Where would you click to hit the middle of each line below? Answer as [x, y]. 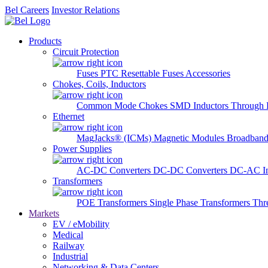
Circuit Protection [86, 52]
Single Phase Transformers [201, 202]
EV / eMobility [81, 224]
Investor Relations [86, 10]
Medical [68, 235]
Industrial [70, 256]
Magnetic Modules [190, 138]
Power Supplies [82, 149]
